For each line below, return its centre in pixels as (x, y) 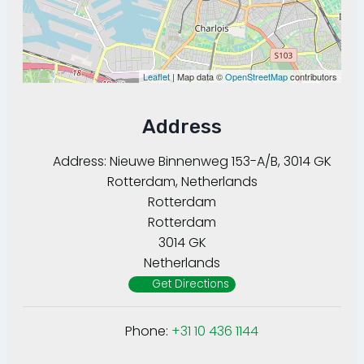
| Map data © (197, 77)
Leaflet (156, 77)
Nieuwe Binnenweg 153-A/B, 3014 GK (220, 162)
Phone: (148, 331)
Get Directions (190, 284)
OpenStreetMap (256, 77)
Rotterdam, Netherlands (182, 182)
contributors (312, 77)
